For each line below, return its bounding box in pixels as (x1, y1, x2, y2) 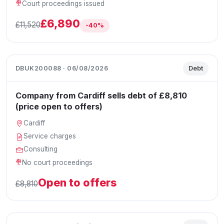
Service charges (23, 132, 76, 140)
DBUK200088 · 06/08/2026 (15, 64, 108, 72)
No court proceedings (22, 158, 93, 166)
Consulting (23, 145, 58, 153)
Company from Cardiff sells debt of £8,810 (15, 90, 187, 101)
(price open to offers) (15, 101, 102, 112)
